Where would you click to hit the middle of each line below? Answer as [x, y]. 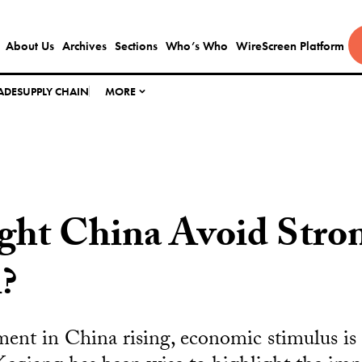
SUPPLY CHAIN [53, 91]
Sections [136, 46]
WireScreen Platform [290, 46]
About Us [29, 46]
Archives [84, 46]
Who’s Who [196, 46]
